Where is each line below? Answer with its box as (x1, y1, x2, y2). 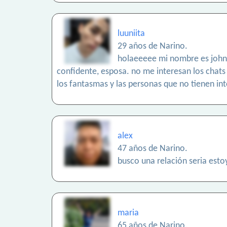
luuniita (118, 29, 145, 39)
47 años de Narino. (118, 144, 187, 154)
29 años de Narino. (118, 42, 187, 52)
